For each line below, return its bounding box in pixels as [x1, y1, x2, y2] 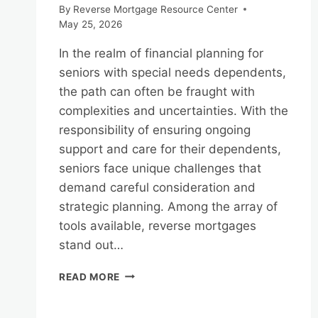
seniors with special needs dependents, [59, 65, 286, 79]
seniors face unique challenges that [59, 160, 261, 175]
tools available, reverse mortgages [59, 218, 256, 233]
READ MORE [59, 270, 121, 283]
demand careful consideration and [59, 180, 256, 194]
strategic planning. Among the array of [59, 199, 278, 214]
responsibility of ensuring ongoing [59, 122, 251, 137]
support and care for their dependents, [59, 141, 281, 156]
